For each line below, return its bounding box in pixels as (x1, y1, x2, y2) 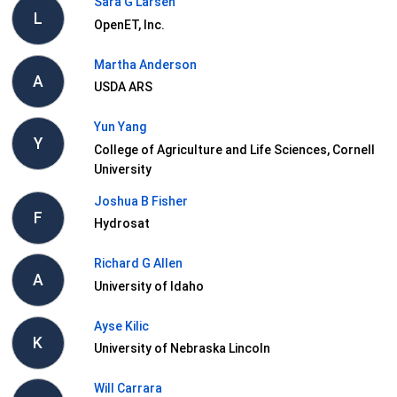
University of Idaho (93, 278, 204, 293)
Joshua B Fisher (93, 193, 188, 208)
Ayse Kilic (93, 318, 149, 333)
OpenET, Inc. (93, 17, 165, 32)
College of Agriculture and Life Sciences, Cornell (93, 142, 375, 157)
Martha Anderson (93, 57, 197, 72)
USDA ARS (93, 80, 152, 95)
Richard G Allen (93, 256, 183, 271)
